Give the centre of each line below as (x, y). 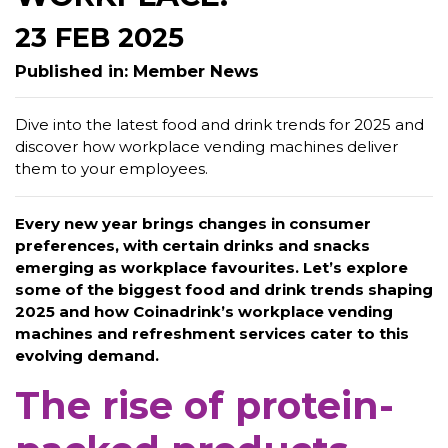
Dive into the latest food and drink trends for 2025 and (219, 124)
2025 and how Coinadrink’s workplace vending (204, 311)
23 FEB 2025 (99, 37)
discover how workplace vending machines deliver (206, 146)
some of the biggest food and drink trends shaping (224, 289)
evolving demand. (87, 355)
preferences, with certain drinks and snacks (192, 245)
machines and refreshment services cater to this (212, 333)
